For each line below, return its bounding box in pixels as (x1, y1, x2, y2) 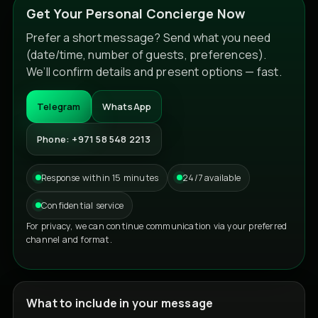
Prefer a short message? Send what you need (26, 29, 271, 45)
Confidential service (41, 199, 124, 212)
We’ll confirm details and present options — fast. (26, 63, 282, 79)
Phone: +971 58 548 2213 (37, 132, 151, 146)
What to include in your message (26, 295, 214, 311)
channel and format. (26, 233, 112, 246)
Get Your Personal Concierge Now (26, 4, 246, 22)
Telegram (37, 99, 81, 113)
